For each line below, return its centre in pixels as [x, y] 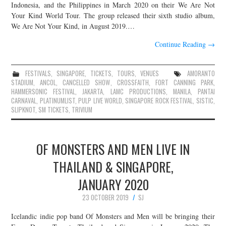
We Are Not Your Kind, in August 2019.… [73, 26]
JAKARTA [93, 91]
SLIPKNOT [23, 109]
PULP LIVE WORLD [100, 100]
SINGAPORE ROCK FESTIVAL [159, 100]
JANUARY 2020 [113, 184]
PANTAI [206, 91]
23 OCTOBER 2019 [105, 197]
